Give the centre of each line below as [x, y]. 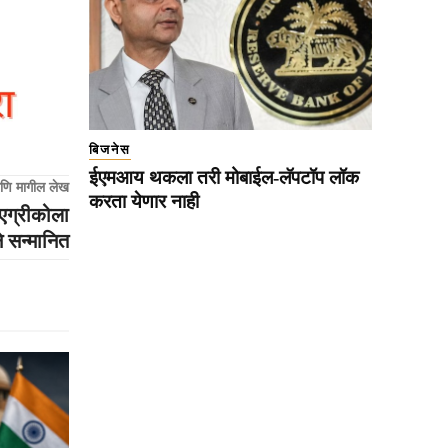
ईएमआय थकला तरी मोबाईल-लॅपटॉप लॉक [224, 178]
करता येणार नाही [144, 202]
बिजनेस [110, 150]
